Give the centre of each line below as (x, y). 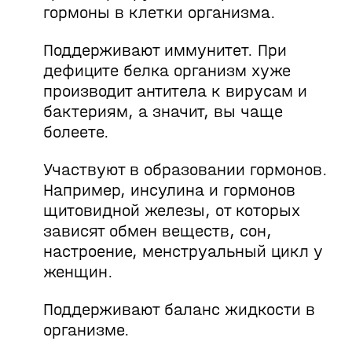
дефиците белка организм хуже (167, 71)
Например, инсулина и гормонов (169, 190)
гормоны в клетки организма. (159, 13)
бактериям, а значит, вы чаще (163, 112)
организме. (86, 330)
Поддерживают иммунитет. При (165, 50)
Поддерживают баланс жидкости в (179, 310)
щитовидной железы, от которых (172, 211)
